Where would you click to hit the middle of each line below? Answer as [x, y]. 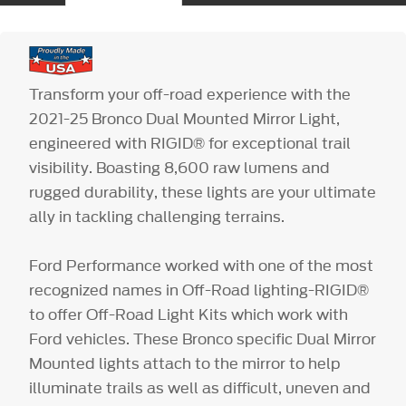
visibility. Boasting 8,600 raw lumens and [180, 167]
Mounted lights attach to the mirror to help [185, 363]
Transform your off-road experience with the [190, 94]
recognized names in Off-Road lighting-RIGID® [199, 290]
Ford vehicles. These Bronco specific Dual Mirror [203, 338]
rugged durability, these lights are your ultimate [203, 192]
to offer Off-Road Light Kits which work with [189, 314]
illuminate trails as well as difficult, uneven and [200, 387]
